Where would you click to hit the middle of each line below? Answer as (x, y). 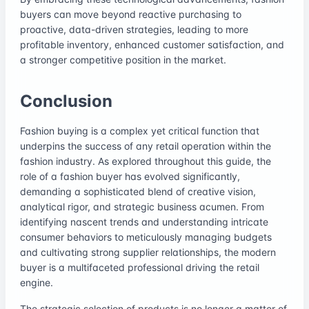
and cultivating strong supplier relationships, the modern (148, 252)
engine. (37, 282)
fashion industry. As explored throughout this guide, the (146, 161)
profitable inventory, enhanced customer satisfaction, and (152, 44)
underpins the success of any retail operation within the (146, 146)
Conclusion (66, 101)
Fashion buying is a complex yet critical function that (140, 130)
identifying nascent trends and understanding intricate (144, 221)
